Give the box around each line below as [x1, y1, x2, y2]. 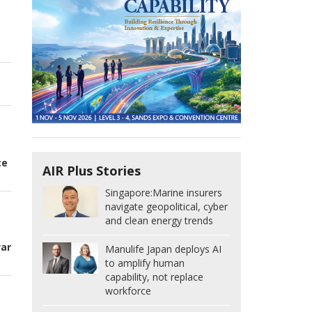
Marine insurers [153, 186, 222, 200]
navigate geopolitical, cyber [105, 200, 228, 214]
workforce [105, 284, 151, 298]
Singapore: [105, 186, 153, 200]
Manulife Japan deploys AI [105, 242, 221, 256]
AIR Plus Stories [42, 162, 141, 180]
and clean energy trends [105, 214, 213, 228]
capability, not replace [105, 270, 203, 284]
